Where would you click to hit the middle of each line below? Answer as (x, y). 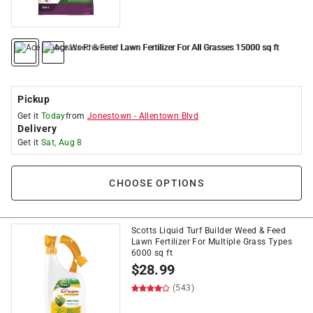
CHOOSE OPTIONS (156, 183)
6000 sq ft (152, 253)
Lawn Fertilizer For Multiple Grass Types (212, 242)
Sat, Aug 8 (61, 143)
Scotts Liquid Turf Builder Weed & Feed (209, 231)
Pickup (34, 99)
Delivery (37, 129)
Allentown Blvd (169, 116)
